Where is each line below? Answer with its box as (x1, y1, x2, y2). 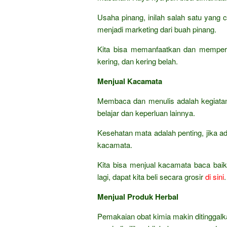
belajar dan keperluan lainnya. (97, 107, 195, 118)
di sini (205, 171, 224, 182)
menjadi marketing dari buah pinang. (97, 23, 216, 34)
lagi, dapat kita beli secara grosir (97, 171, 205, 182)
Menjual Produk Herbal (97, 191, 178, 202)
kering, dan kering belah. (97, 55, 178, 66)
